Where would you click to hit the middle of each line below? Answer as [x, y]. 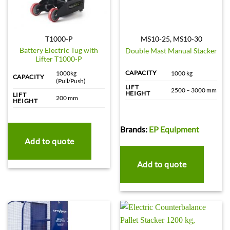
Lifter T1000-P [59, 59]
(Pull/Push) [71, 81]
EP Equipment [174, 129]
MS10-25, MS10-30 [171, 39]
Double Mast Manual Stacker [171, 51]
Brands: [134, 129]
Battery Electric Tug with [59, 51]
